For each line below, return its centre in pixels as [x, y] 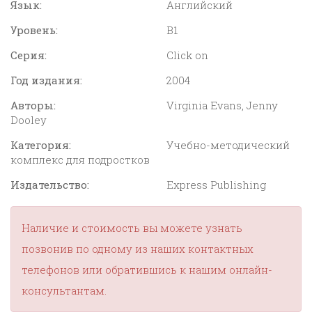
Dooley [29, 120]
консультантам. [64, 291]
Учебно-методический [228, 145]
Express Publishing [216, 185]
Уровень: [34, 30]
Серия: [29, 55]
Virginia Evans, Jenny [222, 106]
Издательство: [50, 185]
